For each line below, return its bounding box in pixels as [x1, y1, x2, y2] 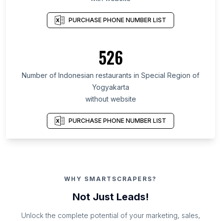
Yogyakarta [92, 83, 129, 92]
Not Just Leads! [72, 191, 149, 203]
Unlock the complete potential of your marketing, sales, [21, 211, 200, 220]
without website [85, 95, 136, 104]
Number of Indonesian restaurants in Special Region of [22, 71, 199, 80]
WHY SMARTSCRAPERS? [64, 175, 157, 183]
